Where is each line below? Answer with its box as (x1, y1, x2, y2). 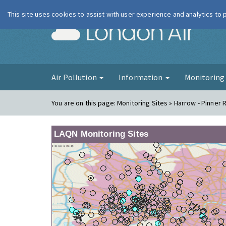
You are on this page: (51, 98, 118, 107)
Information (118, 72, 164, 82)
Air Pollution (51, 72, 98, 82)
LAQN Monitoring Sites (54, 129, 148, 139)
